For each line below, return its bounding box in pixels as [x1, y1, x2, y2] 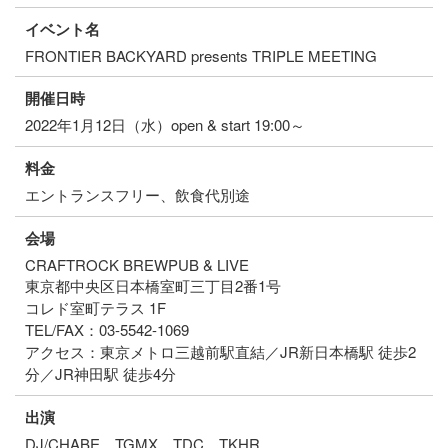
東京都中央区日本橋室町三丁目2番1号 [25, 275, 281, 297]
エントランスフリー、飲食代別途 [25, 184, 250, 206]
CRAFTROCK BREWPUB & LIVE [25, 254, 249, 276]
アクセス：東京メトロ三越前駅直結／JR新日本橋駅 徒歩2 [25, 341, 416, 363]
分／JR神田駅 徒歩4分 [25, 363, 176, 385]
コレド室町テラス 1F [25, 297, 166, 319]
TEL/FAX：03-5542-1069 [25, 319, 189, 341]
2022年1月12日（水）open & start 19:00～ [25, 114, 305, 136]
